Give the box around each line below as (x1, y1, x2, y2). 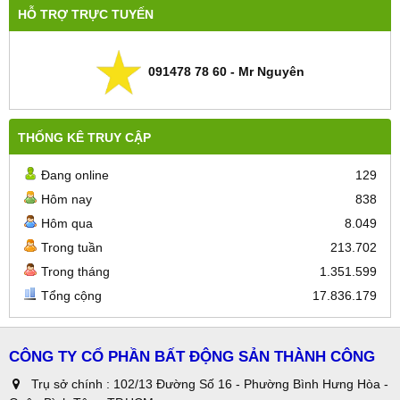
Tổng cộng (41, 287, 102, 303)
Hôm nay (41, 191, 92, 206)
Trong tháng (41, 263, 110, 279)
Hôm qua (41, 215, 93, 230)
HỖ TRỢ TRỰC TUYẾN (18, 6, 154, 21)
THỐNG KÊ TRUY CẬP (18, 129, 151, 145)
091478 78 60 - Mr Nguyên (140, 63, 304, 79)
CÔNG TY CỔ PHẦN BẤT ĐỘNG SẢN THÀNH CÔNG (9, 347, 375, 365)
